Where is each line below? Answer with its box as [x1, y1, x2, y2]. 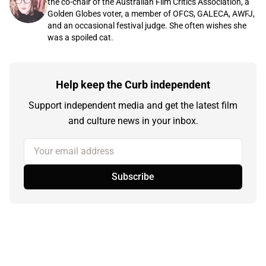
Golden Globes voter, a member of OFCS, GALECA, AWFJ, [47, 9, 255, 19]
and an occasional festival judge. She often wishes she [47, 21, 246, 31]
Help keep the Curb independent [56, 78, 210, 91]
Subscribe [112, 171, 154, 183]
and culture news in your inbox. [68, 115, 198, 127]
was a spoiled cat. [47, 33, 113, 43]
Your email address [23, 140, 103, 151]
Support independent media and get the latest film [28, 100, 237, 112]
